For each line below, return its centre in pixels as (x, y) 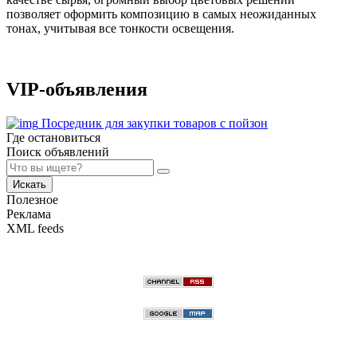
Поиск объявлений (58, 151)
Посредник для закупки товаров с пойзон (155, 123)
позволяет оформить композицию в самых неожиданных (161, 14)
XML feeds (35, 228)
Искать (29, 184)
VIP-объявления (77, 89)
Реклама (29, 214)
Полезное (32, 199)
